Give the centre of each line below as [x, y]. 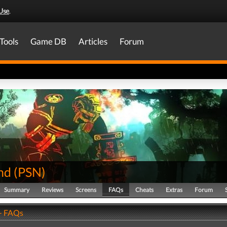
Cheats [144, 190]
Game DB [48, 41]
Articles [93, 41]
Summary [17, 190]
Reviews [52, 190]
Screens [86, 190]
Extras [174, 190]
